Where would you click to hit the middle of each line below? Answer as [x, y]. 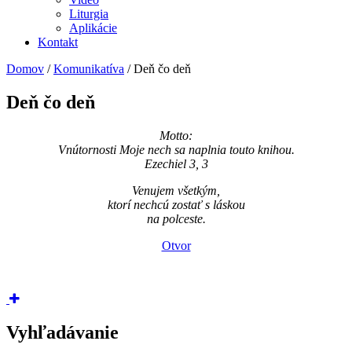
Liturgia [89, 14]
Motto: [176, 135]
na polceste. [176, 218]
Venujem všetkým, [176, 190]
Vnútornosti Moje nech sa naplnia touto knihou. [176, 149]
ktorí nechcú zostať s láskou [176, 204]
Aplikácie [93, 28]
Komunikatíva [89, 69]
